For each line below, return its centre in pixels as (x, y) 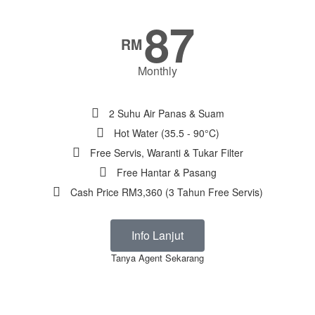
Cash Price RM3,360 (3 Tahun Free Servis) (166, 192)
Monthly (157, 71)
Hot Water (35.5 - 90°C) (166, 133)
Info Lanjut (157, 236)
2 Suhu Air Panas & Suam (166, 114)
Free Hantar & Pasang (166, 173)
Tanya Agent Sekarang (157, 258)
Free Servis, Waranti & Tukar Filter (166, 153)
